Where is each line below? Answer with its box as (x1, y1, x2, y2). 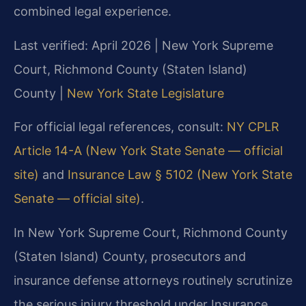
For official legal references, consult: (14, 120, 227, 135)
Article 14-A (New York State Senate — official (14, 143, 283, 158)
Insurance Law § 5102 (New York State (68, 167, 292, 182)
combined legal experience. (14, 4, 171, 19)
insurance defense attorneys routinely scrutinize (14, 273, 292, 288)
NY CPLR (227, 120, 279, 135)
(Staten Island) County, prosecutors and (14, 249, 246, 264)
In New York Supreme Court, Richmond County (14, 225, 288, 240)
